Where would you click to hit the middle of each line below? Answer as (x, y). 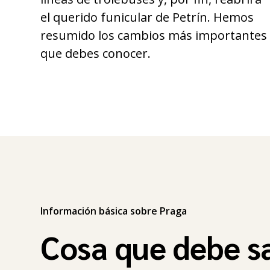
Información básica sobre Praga (114, 211)
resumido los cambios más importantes (154, 35)
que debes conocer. (96, 53)
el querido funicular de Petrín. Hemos (147, 17)
